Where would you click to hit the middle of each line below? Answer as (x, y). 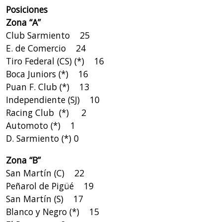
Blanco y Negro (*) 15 (52, 211)
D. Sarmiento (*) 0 (42, 138)
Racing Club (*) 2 (46, 112)
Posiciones (27, 9)
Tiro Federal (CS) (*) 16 (55, 61)
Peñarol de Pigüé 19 (50, 186)
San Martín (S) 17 (44, 198)
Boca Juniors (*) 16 (47, 74)
